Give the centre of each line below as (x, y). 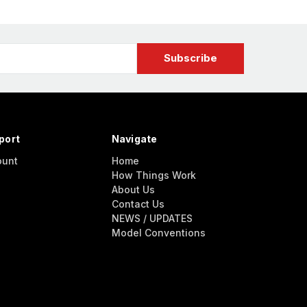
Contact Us (138, 204)
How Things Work (153, 175)
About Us (133, 189)
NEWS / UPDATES (152, 218)
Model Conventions (158, 232)
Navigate (134, 139)
